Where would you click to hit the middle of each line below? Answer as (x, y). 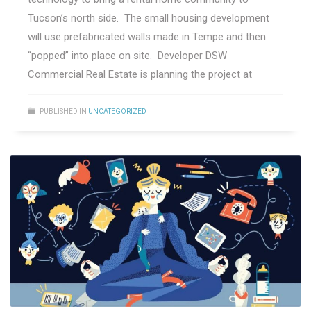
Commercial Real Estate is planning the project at (140, 75)
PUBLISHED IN (63, 112)
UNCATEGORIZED (117, 112)
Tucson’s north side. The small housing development (149, 18)
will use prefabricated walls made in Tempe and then (147, 37)
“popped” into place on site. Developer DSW (127, 56)
